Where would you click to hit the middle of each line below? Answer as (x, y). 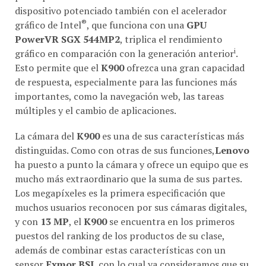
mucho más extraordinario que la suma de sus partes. (128, 178)
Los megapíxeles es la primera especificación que (120, 193)
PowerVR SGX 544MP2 (67, 38)
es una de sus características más (172, 136)
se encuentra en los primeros (171, 221)
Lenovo (232, 150)
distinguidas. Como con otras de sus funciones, (115, 150)
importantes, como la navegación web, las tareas (119, 95)
